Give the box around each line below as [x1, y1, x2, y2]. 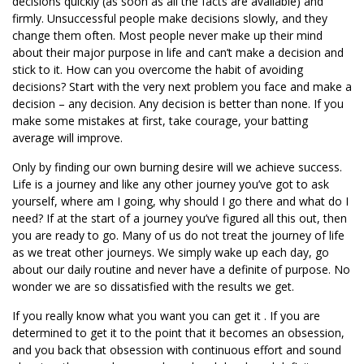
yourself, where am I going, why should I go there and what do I [12, 193, 349, 209]
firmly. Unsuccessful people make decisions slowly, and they [12, 11, 327, 26]
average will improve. [12, 130, 123, 145]
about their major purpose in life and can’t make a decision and [12, 45, 344, 60]
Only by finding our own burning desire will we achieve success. [12, 159, 342, 175]
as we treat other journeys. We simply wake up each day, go [12, 245, 329, 260]
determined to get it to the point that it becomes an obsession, [12, 325, 344, 340]
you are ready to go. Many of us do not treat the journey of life [12, 227, 344, 243]
